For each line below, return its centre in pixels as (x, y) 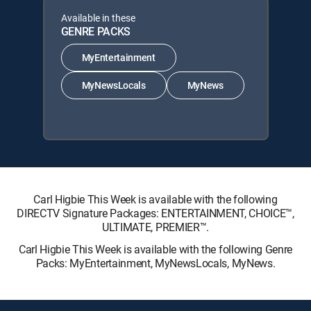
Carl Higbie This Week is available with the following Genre (155, 249)
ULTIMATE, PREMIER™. (155, 227)
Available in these (98, 17)
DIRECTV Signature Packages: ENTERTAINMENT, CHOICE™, (155, 213)
